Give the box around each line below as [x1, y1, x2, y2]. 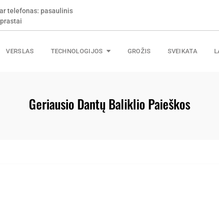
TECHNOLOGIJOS [50, 47, 103, 55]
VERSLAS [6, 47, 34, 55]
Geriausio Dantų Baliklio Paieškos [29, 94, 190, 113]
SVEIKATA [167, 47, 197, 55]
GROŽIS [127, 47, 151, 55]
